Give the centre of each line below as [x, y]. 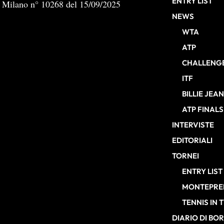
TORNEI [185, 156]
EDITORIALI [192, 140]
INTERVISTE [193, 125]
